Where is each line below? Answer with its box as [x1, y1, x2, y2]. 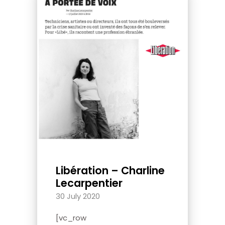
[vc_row [56, 212, 86, 223]
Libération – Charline [56, 163, 165, 178]
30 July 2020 [56, 190, 100, 201]
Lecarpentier [56, 175, 123, 190]
